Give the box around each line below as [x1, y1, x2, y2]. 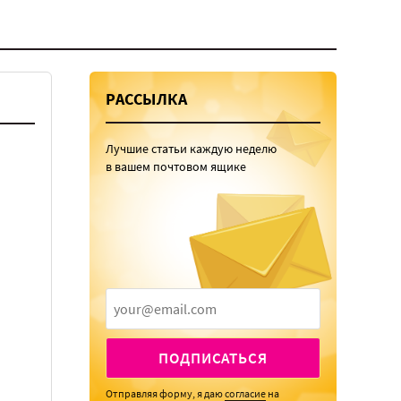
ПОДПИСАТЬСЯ [158, 347, 268, 368]
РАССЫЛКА [106, 88, 188, 109]
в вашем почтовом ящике [106, 158, 246, 175]
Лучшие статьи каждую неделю [106, 140, 277, 157]
